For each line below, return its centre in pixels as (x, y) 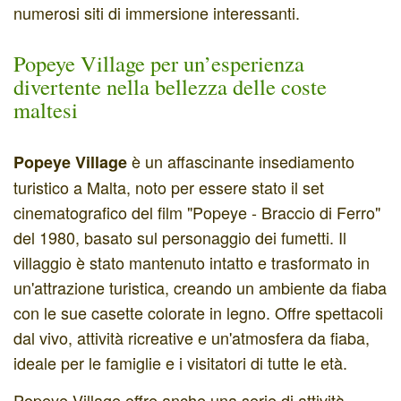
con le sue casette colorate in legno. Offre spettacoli (198, 313)
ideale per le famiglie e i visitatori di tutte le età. (180, 363)
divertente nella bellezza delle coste (170, 87)
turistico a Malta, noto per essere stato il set (169, 188)
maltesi (46, 110)
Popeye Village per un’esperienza (159, 64)
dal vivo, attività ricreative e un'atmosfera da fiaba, (192, 338)
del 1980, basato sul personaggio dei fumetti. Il (180, 238)
